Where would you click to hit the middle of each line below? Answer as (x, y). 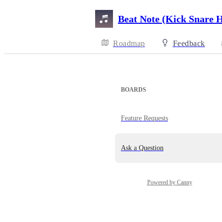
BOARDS (134, 90)
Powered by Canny (169, 182)
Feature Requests (144, 118)
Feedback (189, 43)
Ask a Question (142, 148)
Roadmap (129, 43)
